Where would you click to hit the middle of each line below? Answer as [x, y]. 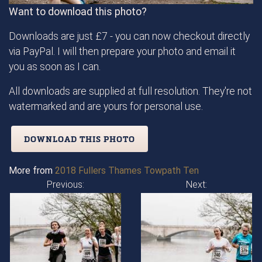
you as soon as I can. [55, 66]
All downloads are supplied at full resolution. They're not [130, 91]
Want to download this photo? [78, 11]
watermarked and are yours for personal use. [106, 106]
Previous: [65, 184]
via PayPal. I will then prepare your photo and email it [122, 51]
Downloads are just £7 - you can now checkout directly [129, 36]
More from [32, 170]
